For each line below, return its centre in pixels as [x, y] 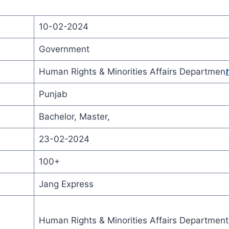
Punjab [53, 94]
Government [64, 49]
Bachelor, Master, [74, 116]
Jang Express [66, 184]
